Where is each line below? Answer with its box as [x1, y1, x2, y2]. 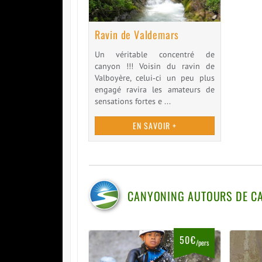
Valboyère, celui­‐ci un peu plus [94, 72, 215, 83]
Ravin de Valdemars [94, 26, 180, 42]
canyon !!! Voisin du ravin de [94, 60, 215, 71]
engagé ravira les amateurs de [94, 84, 215, 95]
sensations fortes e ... [94, 95, 171, 106]
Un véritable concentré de [94, 49, 215, 60]
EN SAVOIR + [132, 119, 177, 132]
